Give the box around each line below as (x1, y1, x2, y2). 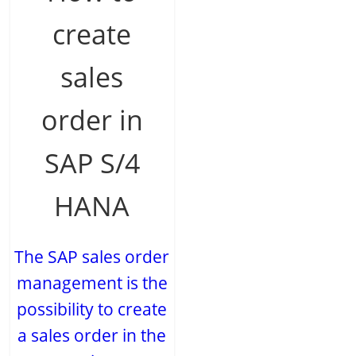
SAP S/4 (44, 145, 140, 182)
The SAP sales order (14, 246, 170, 269)
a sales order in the (17, 324, 167, 347)
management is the (16, 272, 168, 295)
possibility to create (17, 298, 168, 321)
